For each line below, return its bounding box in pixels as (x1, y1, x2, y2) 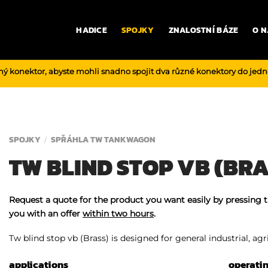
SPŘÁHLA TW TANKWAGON (50, 133, 156, 147)
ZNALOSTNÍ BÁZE (168, 24, 239, 36)
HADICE (76, 24, 107, 36)
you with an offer (9, 208, 83, 219)
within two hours (83, 208, 154, 219)
